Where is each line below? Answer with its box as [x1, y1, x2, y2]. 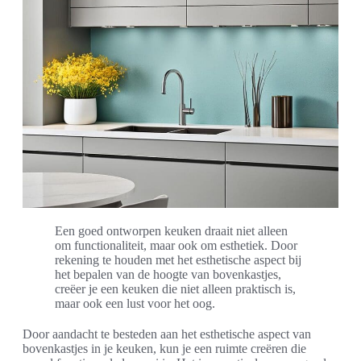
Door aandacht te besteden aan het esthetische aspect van [23, 327, 311, 342]
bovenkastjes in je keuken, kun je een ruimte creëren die [23, 342, 306, 356]
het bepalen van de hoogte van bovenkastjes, [55, 268, 281, 282]
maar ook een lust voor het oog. [55, 297, 215, 311]
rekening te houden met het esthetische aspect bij [55, 253, 301, 268]
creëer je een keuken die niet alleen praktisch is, [55, 282, 296, 297]
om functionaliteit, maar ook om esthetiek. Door [55, 239, 297, 253]
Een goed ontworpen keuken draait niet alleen [55, 224, 288, 239]
